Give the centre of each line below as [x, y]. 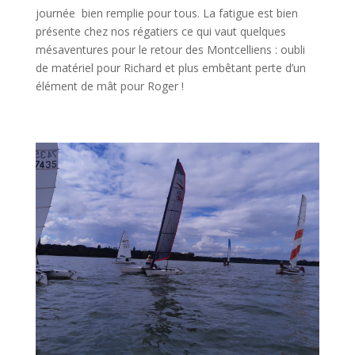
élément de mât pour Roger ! [109, 86]
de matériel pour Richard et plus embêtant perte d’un [170, 68]
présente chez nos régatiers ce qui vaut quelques [160, 32]
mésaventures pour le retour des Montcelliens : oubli [170, 50]
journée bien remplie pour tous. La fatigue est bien [166, 13]
